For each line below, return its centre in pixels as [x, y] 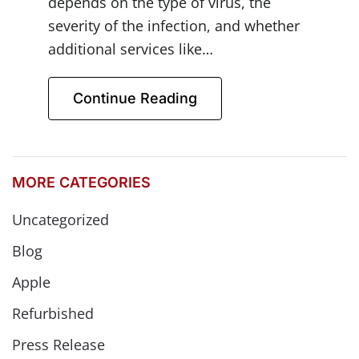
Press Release [58, 344]
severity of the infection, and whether [174, 25]
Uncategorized [61, 219]
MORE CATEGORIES [81, 182]
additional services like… [131, 48]
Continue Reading [135, 98]
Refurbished [53, 313]
